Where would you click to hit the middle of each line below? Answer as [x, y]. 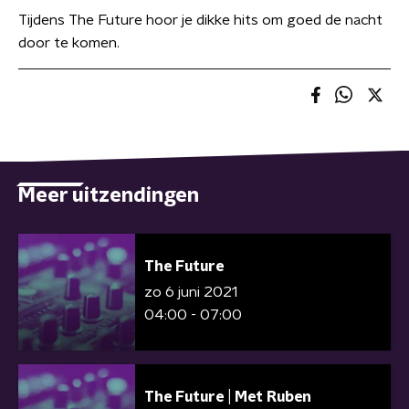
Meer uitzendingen [109, 195]
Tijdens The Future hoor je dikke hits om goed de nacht [200, 20]
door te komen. [69, 43]
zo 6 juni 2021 [191, 292]
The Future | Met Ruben [228, 397]
